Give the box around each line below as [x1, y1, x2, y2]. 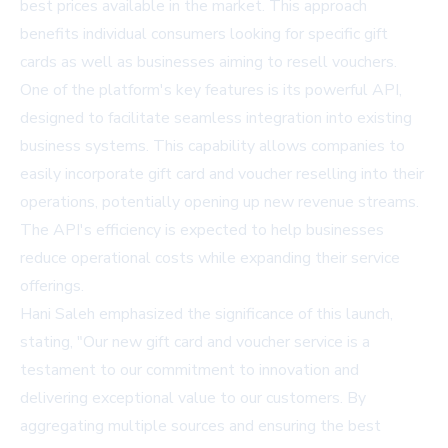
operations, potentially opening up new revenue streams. [20, 191, 419, 214]
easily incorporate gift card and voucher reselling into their [20, 163, 424, 186]
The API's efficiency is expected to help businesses [20, 219, 384, 242]
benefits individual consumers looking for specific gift [20, 23, 388, 46]
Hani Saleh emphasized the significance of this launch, [20, 303, 393, 326]
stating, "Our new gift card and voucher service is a [20, 331, 370, 354]
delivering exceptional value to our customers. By [20, 387, 366, 410]
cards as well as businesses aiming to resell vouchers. [20, 51, 397, 74]
